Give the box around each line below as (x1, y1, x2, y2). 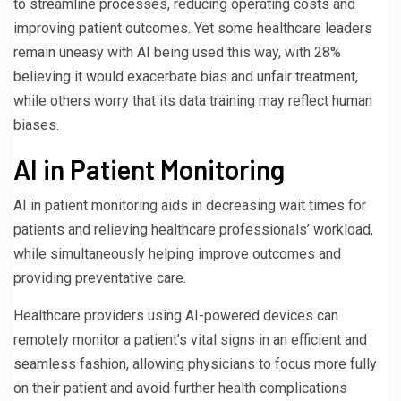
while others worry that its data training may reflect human (13, 91, 372, 109)
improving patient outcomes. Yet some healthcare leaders (13, 19, 372, 37)
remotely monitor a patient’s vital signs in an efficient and (13, 330, 367, 348)
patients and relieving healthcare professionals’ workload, (13, 220, 373, 238)
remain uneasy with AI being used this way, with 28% (13, 43, 341, 61)
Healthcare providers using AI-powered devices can (13, 306, 338, 324)
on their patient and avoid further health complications (13, 379, 347, 397)
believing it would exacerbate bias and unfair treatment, (13, 67, 358, 85)
